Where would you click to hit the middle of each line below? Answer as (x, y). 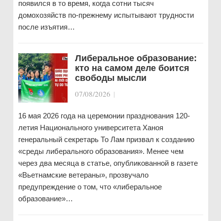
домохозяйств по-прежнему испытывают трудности (106, 15)
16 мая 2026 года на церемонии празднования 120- (104, 116)
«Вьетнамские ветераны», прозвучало (83, 175)
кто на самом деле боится (132, 68)
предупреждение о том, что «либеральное (90, 187)
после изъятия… (46, 27)
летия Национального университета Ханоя (91, 128)
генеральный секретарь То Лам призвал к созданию (106, 139)
